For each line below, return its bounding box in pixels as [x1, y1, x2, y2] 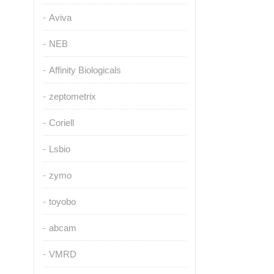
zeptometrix [48, 91, 96, 102]
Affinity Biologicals [48, 65, 121, 75]
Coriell [48, 117, 74, 128]
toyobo [48, 196, 76, 207]
